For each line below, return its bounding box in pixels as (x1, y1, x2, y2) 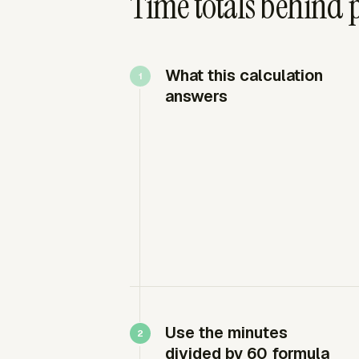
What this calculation (165, 64, 323, 86)
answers (165, 85, 228, 107)
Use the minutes (165, 321, 288, 343)
